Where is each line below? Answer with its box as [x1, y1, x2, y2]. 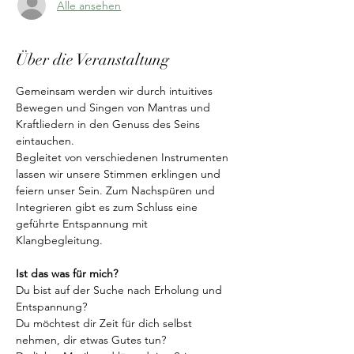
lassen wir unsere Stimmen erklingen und [16, 167, 224, 181]
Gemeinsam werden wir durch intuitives [16, 84, 216, 98]
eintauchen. [16, 134, 74, 148]
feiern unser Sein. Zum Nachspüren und [16, 183, 218, 198]
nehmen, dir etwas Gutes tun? [16, 333, 169, 347]
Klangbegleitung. [16, 233, 103, 247]
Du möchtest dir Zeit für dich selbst [16, 316, 195, 330]
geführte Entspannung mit [16, 217, 151, 231]
